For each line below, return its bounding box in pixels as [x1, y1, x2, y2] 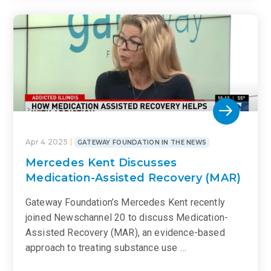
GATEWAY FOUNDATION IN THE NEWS [77, 138, 207, 146]
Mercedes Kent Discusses [25, 155, 177, 169]
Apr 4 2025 [25, 137, 68, 146]
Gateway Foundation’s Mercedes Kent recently [25, 196, 225, 208]
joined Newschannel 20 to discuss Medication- [25, 211, 229, 223]
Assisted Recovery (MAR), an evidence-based [25, 226, 225, 238]
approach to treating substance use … [25, 241, 186, 253]
